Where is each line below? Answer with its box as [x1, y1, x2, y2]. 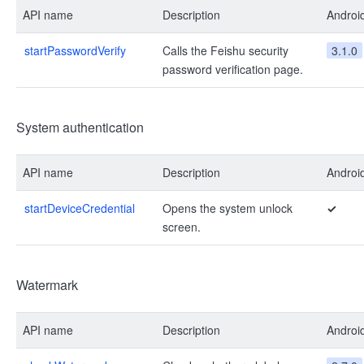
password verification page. [162, 61, 303, 77]
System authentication [16, 118, 144, 136]
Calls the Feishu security [162, 42, 288, 58]
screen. [162, 219, 201, 235]
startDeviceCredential [24, 200, 135, 216]
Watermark [16, 275, 78, 294]
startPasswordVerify [24, 42, 126, 58]
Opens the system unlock [162, 200, 292, 216]
